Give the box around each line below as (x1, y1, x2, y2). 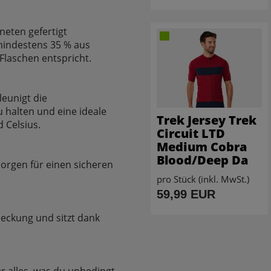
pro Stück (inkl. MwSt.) (157, 172, 249, 185)
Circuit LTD (157, 125, 225, 142)
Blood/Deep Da (157, 151, 248, 168)
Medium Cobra (157, 138, 247, 155)
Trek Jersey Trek (157, 111, 256, 128)
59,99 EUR (157, 187, 215, 201)
